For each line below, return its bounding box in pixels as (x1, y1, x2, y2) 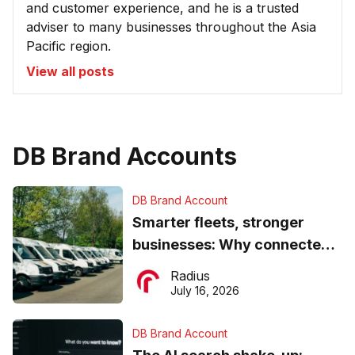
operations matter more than (132, 258, 335, 276)
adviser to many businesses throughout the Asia (26, 19, 316, 36)
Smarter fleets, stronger (132, 214, 304, 231)
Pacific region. (26, 38, 111, 55)
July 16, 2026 (170, 284, 239, 298)
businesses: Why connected (132, 236, 330, 254)
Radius (170, 268, 210, 284)
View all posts (26, 63, 114, 80)
